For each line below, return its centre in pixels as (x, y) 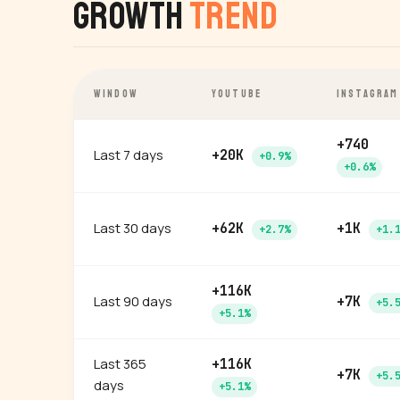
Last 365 (120, 364)
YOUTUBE (237, 94)
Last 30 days (133, 228)
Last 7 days (129, 155)
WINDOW (116, 94)
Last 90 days (133, 301)
